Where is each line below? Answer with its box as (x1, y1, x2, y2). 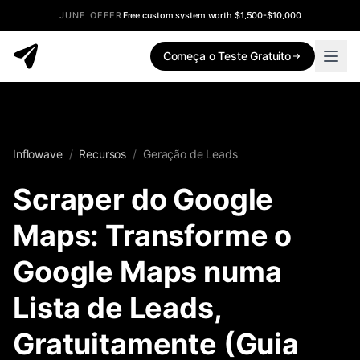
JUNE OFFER (59, 10, 123, 21)
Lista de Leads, (13, 290, 222, 325)
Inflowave (13, 147, 63, 161)
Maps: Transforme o (13, 218, 292, 253)
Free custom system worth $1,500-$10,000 (122, 10, 301, 21)
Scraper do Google (13, 182, 274, 217)
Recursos (79, 147, 127, 161)
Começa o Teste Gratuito (162, 49, 291, 63)
